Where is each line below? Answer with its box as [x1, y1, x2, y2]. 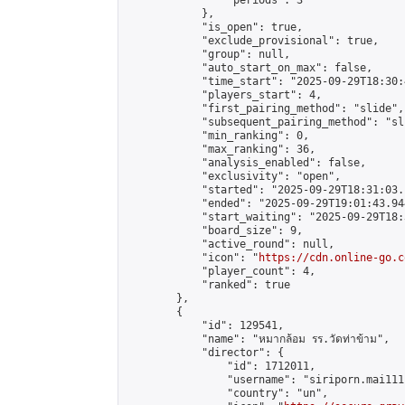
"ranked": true [126, 278, 290, 291]
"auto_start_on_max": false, [126, 61, 372, 74]
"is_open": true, [126, 21, 303, 33]
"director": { [126, 346, 284, 359]
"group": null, [126, 48, 290, 61]
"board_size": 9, [126, 224, 303, 237]
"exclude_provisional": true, [126, 34, 379, 47]
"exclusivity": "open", [126, 170, 341, 183]
